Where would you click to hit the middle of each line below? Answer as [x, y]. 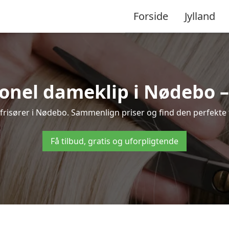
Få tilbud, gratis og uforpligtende [114, 141]
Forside [151, 16]
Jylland [200, 16]
